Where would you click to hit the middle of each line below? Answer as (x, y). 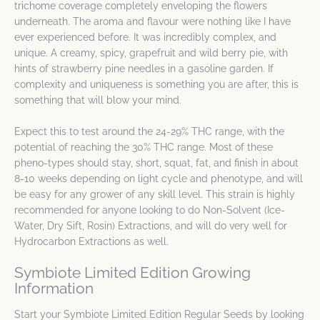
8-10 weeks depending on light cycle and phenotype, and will (159, 179)
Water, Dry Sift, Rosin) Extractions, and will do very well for (151, 226)
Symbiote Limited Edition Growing (132, 273)
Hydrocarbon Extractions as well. (91, 242)
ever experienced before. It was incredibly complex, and (145, 37)
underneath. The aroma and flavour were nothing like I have (152, 22)
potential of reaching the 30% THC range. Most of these (144, 147)
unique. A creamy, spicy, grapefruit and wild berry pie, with (151, 53)
